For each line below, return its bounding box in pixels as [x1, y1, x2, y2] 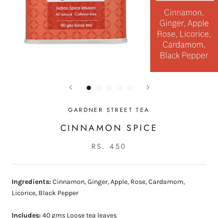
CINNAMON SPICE [60, 122, 158, 135]
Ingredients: [12, 178, 51, 186]
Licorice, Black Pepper [12, 189, 78, 198]
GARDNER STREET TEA [68, 106, 150, 115]
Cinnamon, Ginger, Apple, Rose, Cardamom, [51, 178, 185, 186]
